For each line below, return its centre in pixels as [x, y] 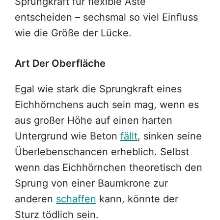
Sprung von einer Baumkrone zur [91, 183]
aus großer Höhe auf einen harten [94, 121]
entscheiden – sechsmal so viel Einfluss [106, 17]
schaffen [76, 199]
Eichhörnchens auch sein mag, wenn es [107, 105]
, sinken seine [170, 136]
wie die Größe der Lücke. [73, 33]
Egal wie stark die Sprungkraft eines [98, 89]
